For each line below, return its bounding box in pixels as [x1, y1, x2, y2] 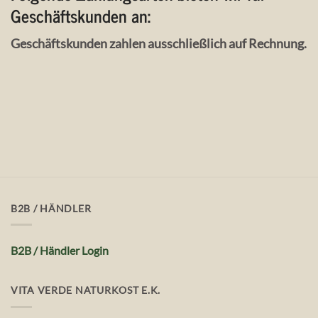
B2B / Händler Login [11, 243, 109, 258]
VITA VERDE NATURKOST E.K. [11, 284, 160, 297]
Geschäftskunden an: [11, 1, 150, 30]
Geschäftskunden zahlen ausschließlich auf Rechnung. [11, 35, 307, 52]
